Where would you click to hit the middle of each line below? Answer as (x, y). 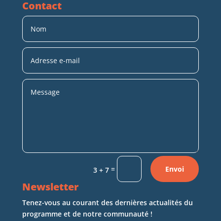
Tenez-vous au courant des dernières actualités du (107, 202)
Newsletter (50, 186)
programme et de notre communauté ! (87, 214)
